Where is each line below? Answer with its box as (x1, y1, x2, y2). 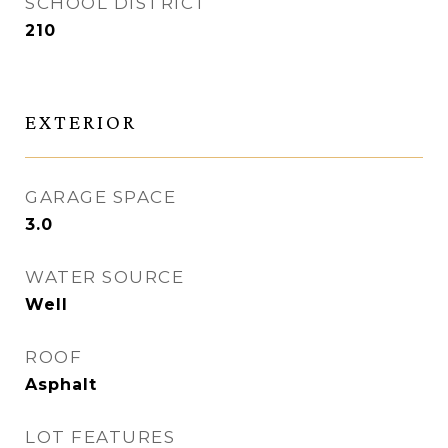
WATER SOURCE (25, 267, 184, 288)
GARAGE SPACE (25, 187, 176, 208)
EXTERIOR (25, 110, 137, 135)
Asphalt (25, 375, 97, 395)
